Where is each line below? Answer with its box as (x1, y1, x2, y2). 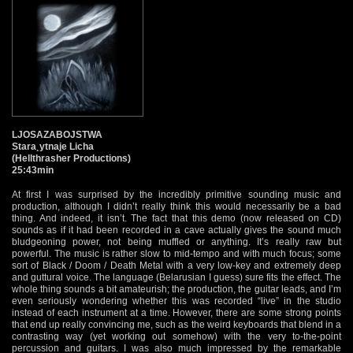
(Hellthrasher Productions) (12, 152, 131, 164)
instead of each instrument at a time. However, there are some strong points (12, 307, 341, 318)
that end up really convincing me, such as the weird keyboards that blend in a (12, 318, 341, 330)
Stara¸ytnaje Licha (12, 140, 94, 152)
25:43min (12, 164, 54, 176)
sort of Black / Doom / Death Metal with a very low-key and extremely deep (12, 259, 341, 271)
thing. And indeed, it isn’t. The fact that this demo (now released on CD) (12, 212, 341, 224)
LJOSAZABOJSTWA (12, 128, 102, 140)
